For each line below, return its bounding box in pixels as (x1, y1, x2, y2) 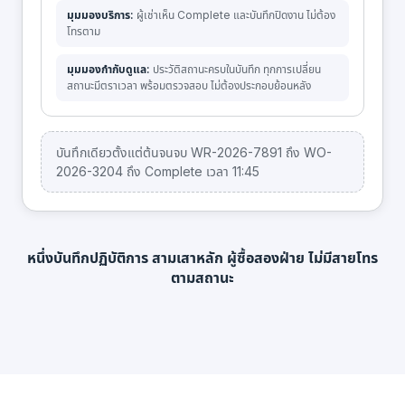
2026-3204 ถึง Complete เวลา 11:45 (56, 164, 259, 179)
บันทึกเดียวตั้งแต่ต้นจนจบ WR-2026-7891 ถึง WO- (56, 145, 332, 160)
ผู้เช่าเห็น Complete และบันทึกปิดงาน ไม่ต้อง (137, 8, 335, 22)
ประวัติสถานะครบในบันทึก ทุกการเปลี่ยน (153, 62, 321, 76)
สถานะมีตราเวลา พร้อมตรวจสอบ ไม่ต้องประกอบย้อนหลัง (67, 79, 311, 92)
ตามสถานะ (171, 268, 234, 287)
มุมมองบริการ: (67, 8, 137, 22)
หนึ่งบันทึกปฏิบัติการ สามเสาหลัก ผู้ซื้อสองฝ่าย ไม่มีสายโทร (27, 249, 378, 267)
